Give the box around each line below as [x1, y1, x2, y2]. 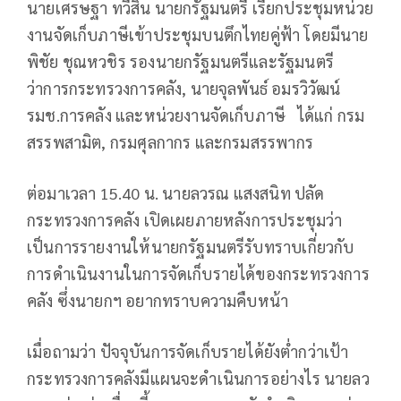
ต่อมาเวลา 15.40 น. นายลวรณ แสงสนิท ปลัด [27, 182, 325, 203]
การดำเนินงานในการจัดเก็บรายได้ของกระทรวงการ [27, 262, 370, 284]
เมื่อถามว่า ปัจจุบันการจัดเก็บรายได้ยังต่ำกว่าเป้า [27, 340, 349, 362]
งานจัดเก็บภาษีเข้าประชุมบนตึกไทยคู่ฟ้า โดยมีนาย [27, 23, 369, 45]
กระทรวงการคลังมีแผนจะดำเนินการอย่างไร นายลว [27, 367, 370, 388]
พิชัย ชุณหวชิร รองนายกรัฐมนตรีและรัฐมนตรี [27, 50, 334, 72]
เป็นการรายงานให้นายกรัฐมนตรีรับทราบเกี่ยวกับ [27, 235, 354, 257]
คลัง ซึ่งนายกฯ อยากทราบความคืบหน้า [27, 289, 289, 311]
